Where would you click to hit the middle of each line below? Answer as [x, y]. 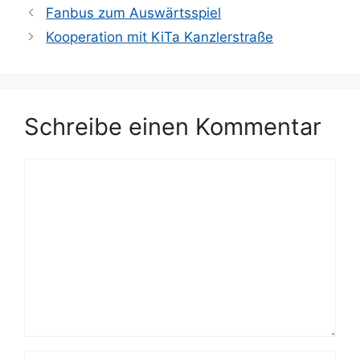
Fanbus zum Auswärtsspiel [134, 12]
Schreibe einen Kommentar [173, 126]
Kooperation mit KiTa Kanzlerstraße [160, 37]
